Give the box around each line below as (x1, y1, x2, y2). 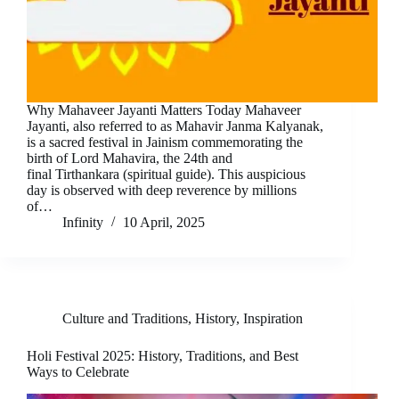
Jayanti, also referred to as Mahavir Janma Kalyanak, (27, 118, 323, 134)
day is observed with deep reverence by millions (27, 183, 297, 199)
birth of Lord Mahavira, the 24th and (27, 151, 232, 167)
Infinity (62, 215, 103, 231)
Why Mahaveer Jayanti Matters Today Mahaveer (27, 102, 301, 118)
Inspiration (243, 311, 303, 327)
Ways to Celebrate (27, 364, 129, 380)
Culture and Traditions (62, 311, 188, 327)
